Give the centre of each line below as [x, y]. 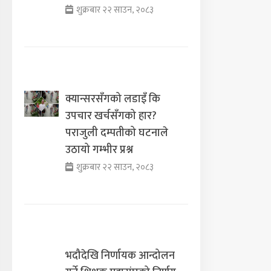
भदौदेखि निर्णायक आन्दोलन [120, 256]
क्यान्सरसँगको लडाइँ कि [113, 99]
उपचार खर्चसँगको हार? [111, 116]
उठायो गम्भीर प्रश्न [100, 150]
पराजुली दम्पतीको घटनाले [117, 133]
